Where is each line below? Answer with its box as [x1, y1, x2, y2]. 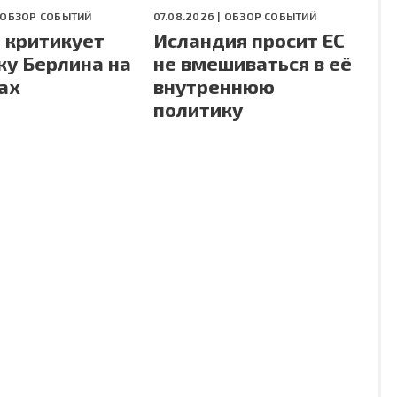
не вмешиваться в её [152, 51, 352, 75]
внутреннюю [152, 74, 275, 98]
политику [152, 97, 243, 121]
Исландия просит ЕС [152, 28, 345, 52]
